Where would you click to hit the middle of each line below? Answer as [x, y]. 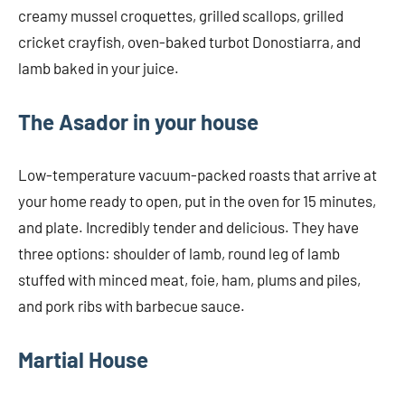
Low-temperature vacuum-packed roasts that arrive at [198, 175]
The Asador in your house [138, 122]
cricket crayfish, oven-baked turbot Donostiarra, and [189, 42]
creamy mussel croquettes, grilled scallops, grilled [181, 16]
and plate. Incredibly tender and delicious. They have [188, 227]
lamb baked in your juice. [99, 68]
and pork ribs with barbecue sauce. [132, 306]
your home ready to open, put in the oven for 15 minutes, [197, 201]
